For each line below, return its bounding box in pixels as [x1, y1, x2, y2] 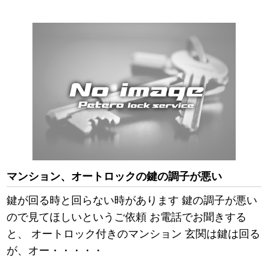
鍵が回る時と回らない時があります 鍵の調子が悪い [7, 194, 258, 207]
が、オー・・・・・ [7, 245, 104, 257]
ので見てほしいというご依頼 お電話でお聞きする [7, 211, 247, 224]
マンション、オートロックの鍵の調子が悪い [7, 170, 223, 183]
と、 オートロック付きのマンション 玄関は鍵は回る [7, 228, 261, 240]
